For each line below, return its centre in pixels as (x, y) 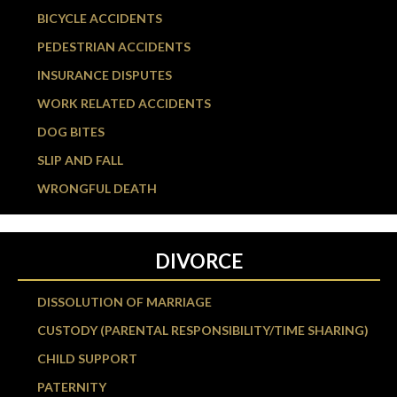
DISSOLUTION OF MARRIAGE (125, 301)
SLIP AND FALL (80, 160)
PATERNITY (72, 386)
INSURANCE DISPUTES (105, 74)
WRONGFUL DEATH (97, 188)
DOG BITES (71, 131)
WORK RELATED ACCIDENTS (124, 103)
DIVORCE (198, 261)
